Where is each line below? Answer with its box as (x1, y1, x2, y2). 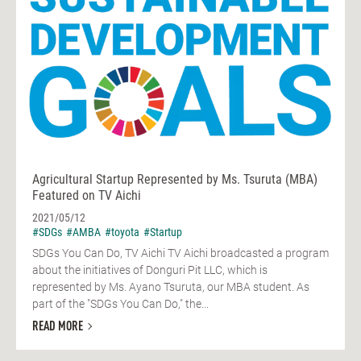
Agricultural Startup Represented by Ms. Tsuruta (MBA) (32, 172, 317, 188)
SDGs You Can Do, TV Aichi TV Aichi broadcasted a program (32, 247, 329, 260)
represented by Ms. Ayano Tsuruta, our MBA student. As (32, 280, 309, 294)
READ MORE (32, 321, 83, 334)
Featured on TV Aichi (32, 188, 141, 204)
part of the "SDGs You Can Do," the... (32, 297, 209, 311)
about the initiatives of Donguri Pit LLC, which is (32, 263, 268, 277)
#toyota (105, 226, 139, 239)
